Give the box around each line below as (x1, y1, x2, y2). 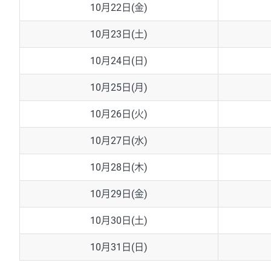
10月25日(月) (90, 82, 148, 94)
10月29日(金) (90, 188, 148, 200)
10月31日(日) (90, 241, 148, 253)
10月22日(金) (90, 2, 148, 14)
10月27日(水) (90, 135, 148, 147)
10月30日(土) (90, 215, 148, 227)
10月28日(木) (90, 162, 148, 174)
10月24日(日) (90, 55, 148, 67)
